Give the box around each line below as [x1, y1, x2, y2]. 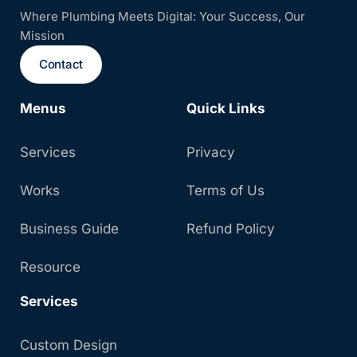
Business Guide [20, 221, 119, 237]
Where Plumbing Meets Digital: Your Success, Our [20, 9, 305, 25]
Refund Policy [186, 221, 275, 237]
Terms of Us [186, 182, 265, 199]
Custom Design [20, 337, 117, 354]
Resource [20, 259, 80, 276]
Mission [20, 28, 65, 44]
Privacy [186, 144, 235, 161]
